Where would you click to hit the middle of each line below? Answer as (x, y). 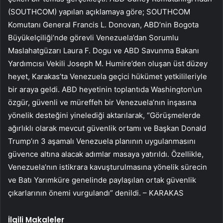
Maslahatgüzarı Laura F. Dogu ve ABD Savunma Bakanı (104, 51)
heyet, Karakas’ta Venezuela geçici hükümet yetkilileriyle (108, 77)
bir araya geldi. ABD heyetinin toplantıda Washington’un (105, 90)
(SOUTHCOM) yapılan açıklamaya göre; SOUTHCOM (99, 12)
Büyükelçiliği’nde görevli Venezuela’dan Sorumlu (93, 38)
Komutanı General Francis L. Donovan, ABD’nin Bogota (103, 25)
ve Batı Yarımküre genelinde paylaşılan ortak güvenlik (102, 180)
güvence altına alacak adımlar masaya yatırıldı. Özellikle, (106, 154)
